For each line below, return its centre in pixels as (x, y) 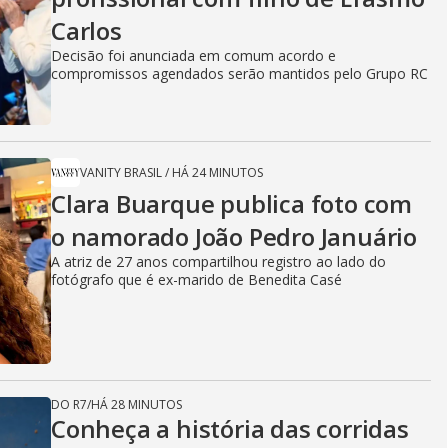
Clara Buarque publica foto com (231, 203)
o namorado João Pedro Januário (234, 236)
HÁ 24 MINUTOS (217, 172)
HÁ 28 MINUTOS (136, 404)
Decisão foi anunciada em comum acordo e (193, 55)
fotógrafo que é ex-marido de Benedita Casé (196, 279)
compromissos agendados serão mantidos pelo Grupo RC (239, 73)
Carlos (86, 30)
